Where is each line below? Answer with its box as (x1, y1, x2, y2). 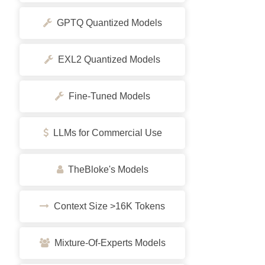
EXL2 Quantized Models (53, 54, 160, 64)
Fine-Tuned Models (63, 91, 150, 101)
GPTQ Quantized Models (51, 18, 162, 28)
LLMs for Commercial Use (48, 128, 162, 138)
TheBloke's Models (63, 164, 148, 174)
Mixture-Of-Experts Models (49, 238, 166, 248)
